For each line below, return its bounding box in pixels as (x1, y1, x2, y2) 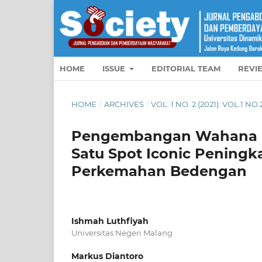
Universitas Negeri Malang (71, 227, 173, 237)
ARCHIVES (104, 99, 144, 109)
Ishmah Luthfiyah (71, 215, 149, 226)
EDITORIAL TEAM (151, 63, 221, 73)
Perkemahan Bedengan (71, 162, 247, 180)
